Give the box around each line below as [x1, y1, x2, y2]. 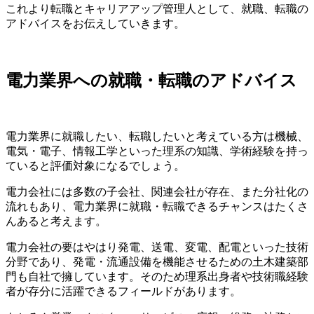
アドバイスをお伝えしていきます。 [6, 17, 185, 29]
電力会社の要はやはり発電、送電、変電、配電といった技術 [6, 240, 308, 253]
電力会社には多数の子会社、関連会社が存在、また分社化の [6, 185, 308, 198]
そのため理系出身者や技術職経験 [140, 270, 308, 282]
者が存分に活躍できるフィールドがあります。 [6, 285, 241, 297]
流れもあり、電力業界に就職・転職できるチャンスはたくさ [6, 200, 308, 212]
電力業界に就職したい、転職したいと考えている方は [6, 130, 275, 142]
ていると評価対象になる [6, 159, 129, 172]
